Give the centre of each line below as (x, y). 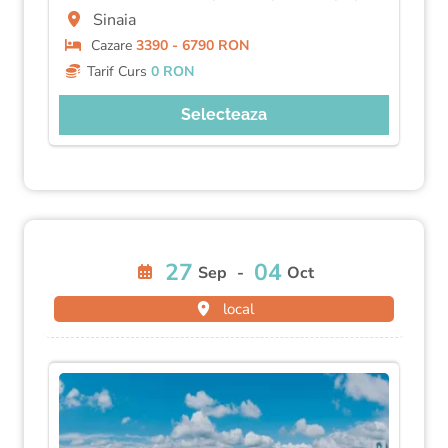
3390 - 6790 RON (192, 45)
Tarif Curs (118, 71)
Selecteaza (224, 114)
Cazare (111, 45)
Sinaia (112, 20)
